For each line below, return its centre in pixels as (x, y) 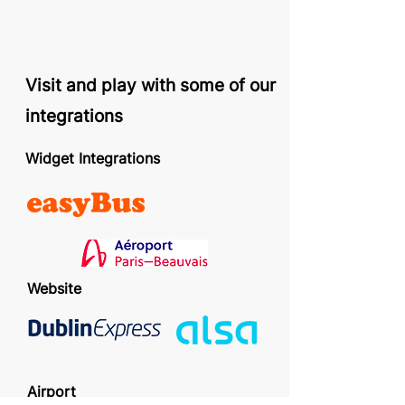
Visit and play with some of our (151, 85)
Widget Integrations (93, 158)
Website (54, 288)
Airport (52, 391)
